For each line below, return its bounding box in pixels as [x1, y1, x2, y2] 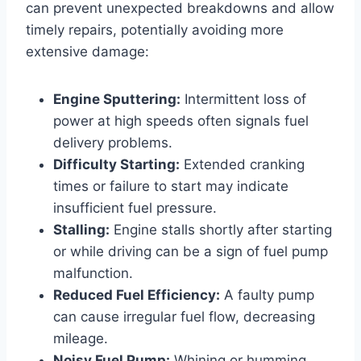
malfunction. [53, 264, 133, 281]
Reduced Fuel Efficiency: [53, 286, 220, 303]
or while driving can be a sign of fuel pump [53, 243, 328, 259]
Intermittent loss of [180, 90, 306, 107]
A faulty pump [220, 286, 314, 303]
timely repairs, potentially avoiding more [26, 21, 284, 38]
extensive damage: [26, 43, 149, 60]
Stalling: [53, 221, 110, 238]
